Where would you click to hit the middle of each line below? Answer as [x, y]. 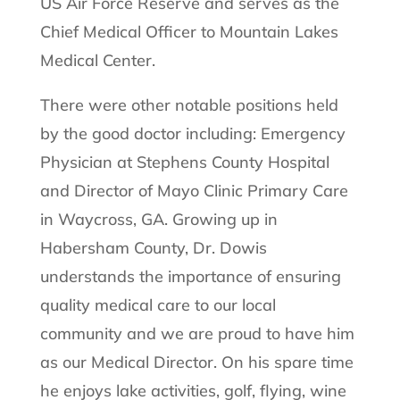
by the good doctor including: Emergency [192, 133]
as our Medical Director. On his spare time [196, 362]
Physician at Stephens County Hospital [184, 162]
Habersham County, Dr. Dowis [153, 247]
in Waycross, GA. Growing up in [158, 219]
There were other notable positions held [189, 104]
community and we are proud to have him [197, 333]
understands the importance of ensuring [190, 276]
